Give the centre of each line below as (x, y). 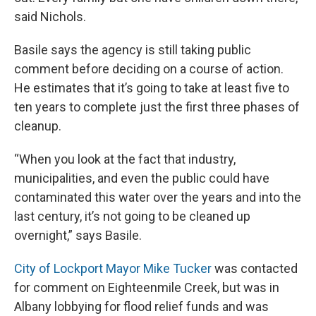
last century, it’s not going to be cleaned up (132, 217)
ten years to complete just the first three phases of (157, 107)
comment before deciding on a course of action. (149, 69)
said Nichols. (50, 17)
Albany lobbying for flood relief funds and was (141, 307)
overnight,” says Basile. (78, 236)
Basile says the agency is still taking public (133, 50)
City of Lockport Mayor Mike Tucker (113, 269)
